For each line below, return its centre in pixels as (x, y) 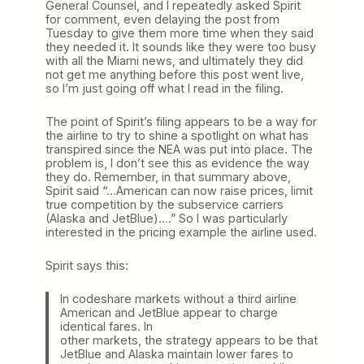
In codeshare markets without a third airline (178, 298)
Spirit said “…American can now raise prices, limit (179, 190)
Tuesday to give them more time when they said (180, 32)
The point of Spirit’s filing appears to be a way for (181, 121)
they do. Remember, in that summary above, (168, 176)
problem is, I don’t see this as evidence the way (178, 162)
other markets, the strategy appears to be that (188, 340)
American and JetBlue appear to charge (169, 312)
